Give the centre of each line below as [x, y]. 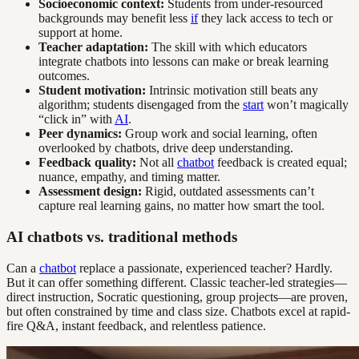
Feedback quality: [87, 163]
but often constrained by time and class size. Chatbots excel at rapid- [178, 311]
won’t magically [306, 105]
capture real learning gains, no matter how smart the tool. [182, 206]
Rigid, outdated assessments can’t [228, 192]
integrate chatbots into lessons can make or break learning [184, 62]
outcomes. [64, 76]
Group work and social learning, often [220, 134]
